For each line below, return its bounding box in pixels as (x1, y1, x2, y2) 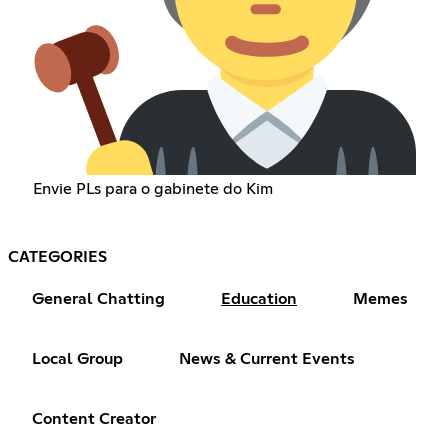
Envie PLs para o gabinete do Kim (32, 180, 273, 197)
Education (221, 290, 297, 307)
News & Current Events (179, 350, 355, 367)
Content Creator (32, 410, 156, 427)
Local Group (32, 350, 123, 367)
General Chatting (32, 290, 165, 307)
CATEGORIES (8, 248, 107, 265)
